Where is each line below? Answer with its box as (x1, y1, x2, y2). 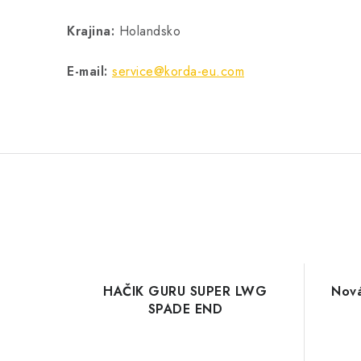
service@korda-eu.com (112, 62, 244, 81)
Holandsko (118, 22, 180, 40)
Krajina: (67, 22, 119, 40)
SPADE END (147, 300, 222, 318)
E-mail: (67, 62, 108, 81)
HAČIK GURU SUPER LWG (103, 282, 268, 301)
